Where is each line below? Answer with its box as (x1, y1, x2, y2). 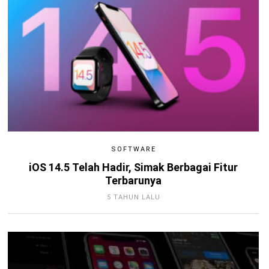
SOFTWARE (110, 145, 156, 153)
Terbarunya (105, 174, 162, 187)
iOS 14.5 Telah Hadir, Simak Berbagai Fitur (29, 160, 238, 174)
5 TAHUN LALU (106, 193, 160, 201)
